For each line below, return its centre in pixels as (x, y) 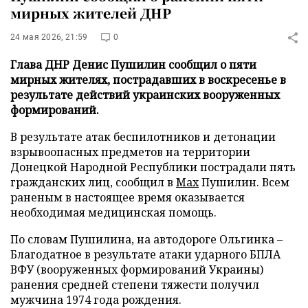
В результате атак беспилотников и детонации (143, 137)
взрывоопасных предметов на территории (130, 152)
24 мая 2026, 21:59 (49, 37)
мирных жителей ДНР (91, 13)
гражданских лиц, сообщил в (93, 182)
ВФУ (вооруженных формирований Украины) (137, 269)
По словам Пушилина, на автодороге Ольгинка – (146, 239)
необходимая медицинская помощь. (113, 212)
